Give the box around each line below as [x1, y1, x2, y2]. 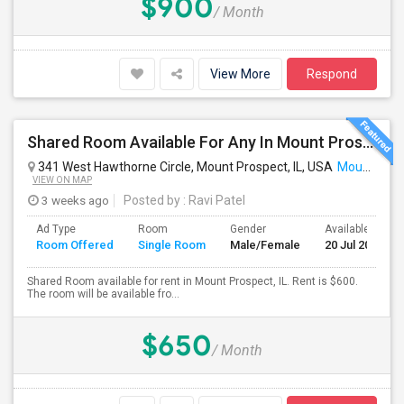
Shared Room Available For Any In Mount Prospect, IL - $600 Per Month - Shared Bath [363, 133, 373, 151]
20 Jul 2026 [325, 238, 383, 252]
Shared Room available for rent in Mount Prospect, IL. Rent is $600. [27, 275, 358, 288]
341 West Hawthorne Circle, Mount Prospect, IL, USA [35, 160, 333, 174]
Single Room [138, 238, 206, 252]
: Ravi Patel [180, 193, 245, 207]
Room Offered [36, 238, 114, 252]
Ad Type [36, 223, 76, 235]
